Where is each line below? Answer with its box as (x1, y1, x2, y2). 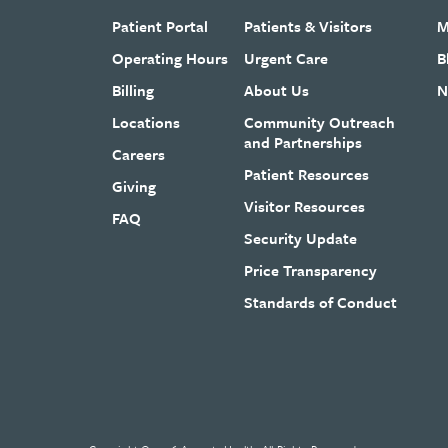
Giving (111, 174, 156, 197)
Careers (111, 142, 165, 165)
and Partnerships (244, 130, 363, 153)
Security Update (244, 226, 358, 249)
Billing (111, 78, 154, 101)
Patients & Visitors (244, 14, 373, 37)
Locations (111, 110, 180, 133)
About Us (244, 78, 310, 101)
